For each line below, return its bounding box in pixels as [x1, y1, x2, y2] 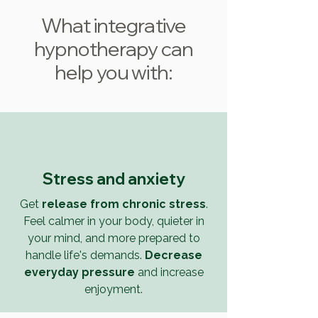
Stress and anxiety [42, 168, 185, 189]
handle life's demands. [25, 248, 145, 262]
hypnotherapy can [33, 35, 194, 61]
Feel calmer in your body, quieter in [23, 214, 204, 228]
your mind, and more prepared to [27, 231, 200, 245]
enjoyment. [84, 282, 143, 296]
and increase [134, 265, 204, 279]
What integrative [40, 12, 187, 38]
